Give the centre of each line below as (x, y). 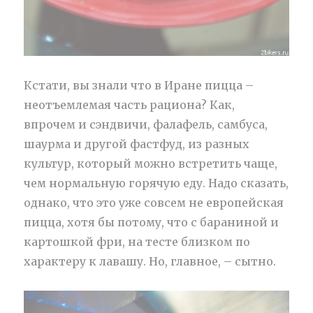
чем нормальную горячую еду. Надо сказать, (156, 183)
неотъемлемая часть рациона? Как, (130, 104)
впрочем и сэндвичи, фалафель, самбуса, (146, 124)
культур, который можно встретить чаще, (151, 163)
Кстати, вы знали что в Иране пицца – (139, 85)
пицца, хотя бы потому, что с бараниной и (152, 222)
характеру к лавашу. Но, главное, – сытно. (150, 261)
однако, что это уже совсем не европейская (154, 202)
